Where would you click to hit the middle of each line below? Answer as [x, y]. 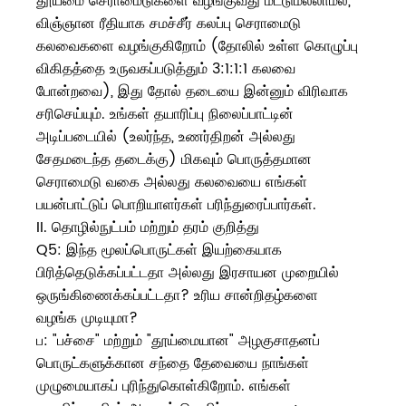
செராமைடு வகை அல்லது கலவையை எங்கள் [172, 183]
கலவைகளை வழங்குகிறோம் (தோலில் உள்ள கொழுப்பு [197, 47]
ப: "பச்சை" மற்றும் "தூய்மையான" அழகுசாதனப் [178, 341]
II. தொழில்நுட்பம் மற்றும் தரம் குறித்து [148, 228]
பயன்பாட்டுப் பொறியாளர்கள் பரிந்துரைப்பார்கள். [176, 205]
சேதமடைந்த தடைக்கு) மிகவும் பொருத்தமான [174, 160]
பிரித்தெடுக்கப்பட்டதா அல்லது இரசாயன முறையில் [188, 273]
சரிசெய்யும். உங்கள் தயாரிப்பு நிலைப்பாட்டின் [165, 115]
